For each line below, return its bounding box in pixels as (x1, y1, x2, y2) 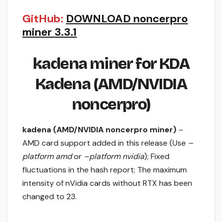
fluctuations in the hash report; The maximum (22, 165, 187, 175)
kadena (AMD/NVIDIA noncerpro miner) (22, 124, 176, 135)
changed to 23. (22, 191, 77, 202)
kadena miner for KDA (33, 54, 189, 73)
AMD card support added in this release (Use (22, 138, 188, 149)
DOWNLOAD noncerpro (66, 11, 188, 26)
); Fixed (144, 151, 169, 162)
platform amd (22, 151, 72, 162)
